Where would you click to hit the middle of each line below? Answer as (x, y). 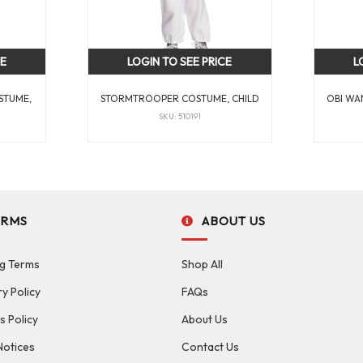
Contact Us (210, 347)
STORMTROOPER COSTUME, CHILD (179, 99)
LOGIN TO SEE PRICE (180, 61)
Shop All (202, 265)
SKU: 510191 (179, 116)
